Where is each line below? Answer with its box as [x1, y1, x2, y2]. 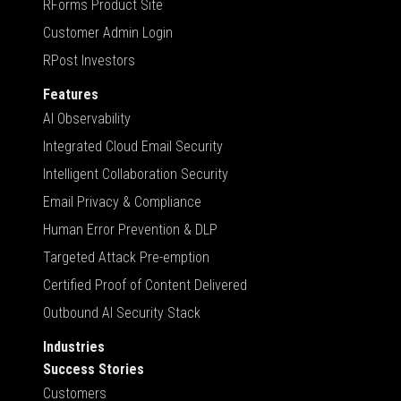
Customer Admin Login [43, 23, 173, 41]
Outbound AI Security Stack [43, 303, 200, 321]
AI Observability [43, 109, 131, 127]
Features [43, 85, 98, 103]
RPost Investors [43, 51, 135, 69]
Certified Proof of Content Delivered [43, 276, 247, 294]
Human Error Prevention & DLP [43, 220, 218, 238]
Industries [43, 337, 105, 355]
